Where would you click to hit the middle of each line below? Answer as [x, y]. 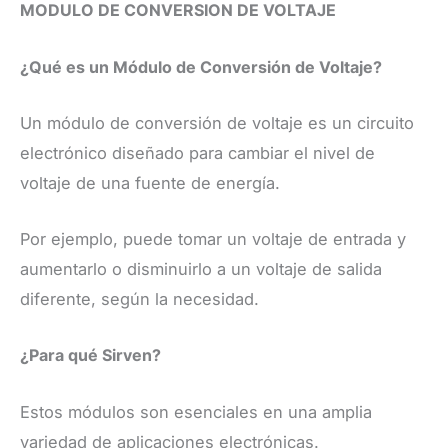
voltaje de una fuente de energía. [150, 182]
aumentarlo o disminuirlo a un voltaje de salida [201, 269]
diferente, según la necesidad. [139, 299]
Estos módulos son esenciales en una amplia [196, 411]
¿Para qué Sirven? [90, 355]
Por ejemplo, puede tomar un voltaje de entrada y [213, 239]
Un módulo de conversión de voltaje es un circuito [217, 122]
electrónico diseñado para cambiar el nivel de [197, 152]
